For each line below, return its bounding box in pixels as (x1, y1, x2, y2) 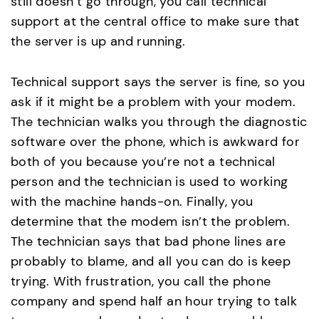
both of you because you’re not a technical (11, 154, 276, 170)
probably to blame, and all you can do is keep (11, 253, 291, 270)
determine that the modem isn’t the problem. (11, 214, 291, 230)
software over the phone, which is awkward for (11, 134, 300, 150)
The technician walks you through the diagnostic (11, 114, 308, 130)
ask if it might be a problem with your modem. (11, 94, 296, 110)
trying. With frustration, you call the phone (11, 273, 271, 290)
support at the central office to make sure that (11, 14, 300, 30)
